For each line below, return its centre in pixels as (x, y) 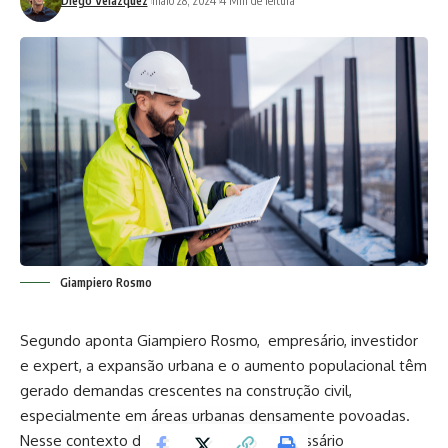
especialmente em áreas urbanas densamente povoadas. (215, 415)
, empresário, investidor (337, 340)
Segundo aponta (78, 340)
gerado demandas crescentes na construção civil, (186, 390)
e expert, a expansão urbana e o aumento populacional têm (223, 365)
